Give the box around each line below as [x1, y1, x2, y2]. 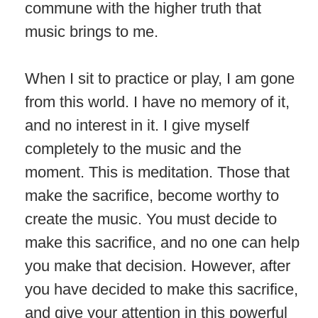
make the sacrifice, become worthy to [25, 186, 279, 204]
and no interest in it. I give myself [25, 116, 249, 134]
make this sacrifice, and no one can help [25, 233, 300, 251]
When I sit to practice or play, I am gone [25, 69, 295, 87]
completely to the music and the [25, 139, 241, 158]
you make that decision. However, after [25, 256, 290, 275]
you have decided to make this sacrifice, [25, 280, 298, 298]
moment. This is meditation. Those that [25, 163, 290, 181]
